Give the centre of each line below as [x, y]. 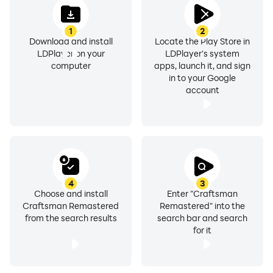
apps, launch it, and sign [202, 66]
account [202, 90]
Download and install [71, 41]
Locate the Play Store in [202, 41]
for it [202, 230]
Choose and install [71, 193]
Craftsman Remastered [71, 206]
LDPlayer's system [202, 53]
